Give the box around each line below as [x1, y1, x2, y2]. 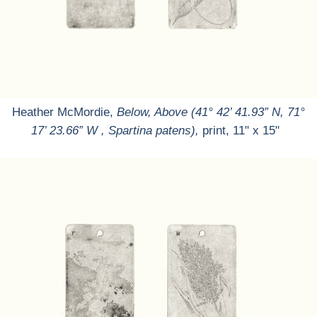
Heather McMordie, [12, 105, 117, 119]
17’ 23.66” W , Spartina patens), [30, 124, 199, 137]
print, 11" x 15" [202, 124, 287, 137]
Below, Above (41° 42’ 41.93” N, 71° [117, 105, 305, 119]
